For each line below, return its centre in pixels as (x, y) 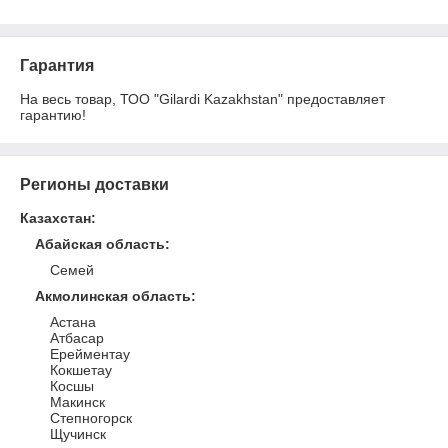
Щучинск (78, 434)
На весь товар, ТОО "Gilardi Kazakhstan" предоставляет (202, 99)
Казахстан (55, 218)
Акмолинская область (113, 296)
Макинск (77, 402)
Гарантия (57, 65)
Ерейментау (90, 354)
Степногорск (91, 418)
